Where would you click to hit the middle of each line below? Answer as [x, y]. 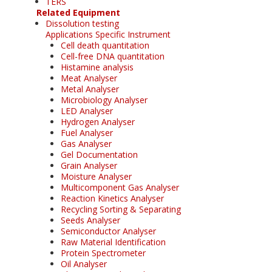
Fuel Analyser [87, 132]
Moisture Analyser [96, 176]
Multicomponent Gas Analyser [120, 187]
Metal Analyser [90, 89]
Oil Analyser [84, 263]
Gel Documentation [99, 154]
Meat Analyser [89, 78]
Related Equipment [78, 12]
